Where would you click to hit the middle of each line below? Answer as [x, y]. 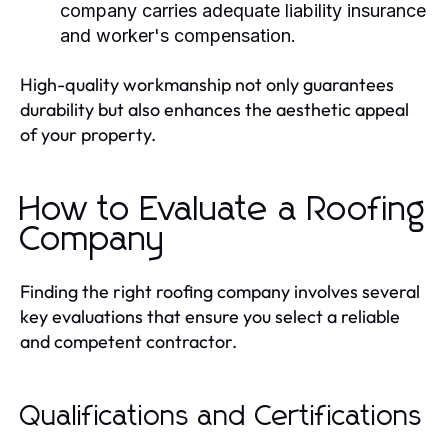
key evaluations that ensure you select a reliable [210, 316]
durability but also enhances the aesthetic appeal [214, 109]
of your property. [88, 134]
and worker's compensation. [178, 35]
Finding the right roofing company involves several [220, 291]
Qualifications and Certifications [221, 416]
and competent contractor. [128, 341]
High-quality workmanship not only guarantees [207, 84]
